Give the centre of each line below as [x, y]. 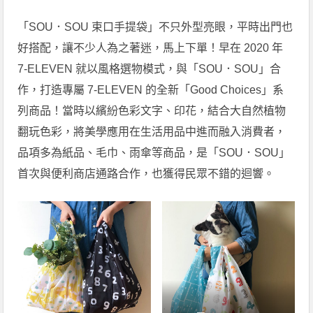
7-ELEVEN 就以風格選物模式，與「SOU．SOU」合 [150, 68]
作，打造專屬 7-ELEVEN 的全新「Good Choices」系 [151, 89]
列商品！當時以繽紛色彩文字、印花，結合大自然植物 [152, 110]
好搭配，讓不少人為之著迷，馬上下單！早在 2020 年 [151, 48]
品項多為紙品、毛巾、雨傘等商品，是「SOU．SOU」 [154, 152]
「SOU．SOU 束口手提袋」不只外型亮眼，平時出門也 [155, 27]
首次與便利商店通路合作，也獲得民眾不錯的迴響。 [146, 173]
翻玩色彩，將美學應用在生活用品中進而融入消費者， [152, 131]
